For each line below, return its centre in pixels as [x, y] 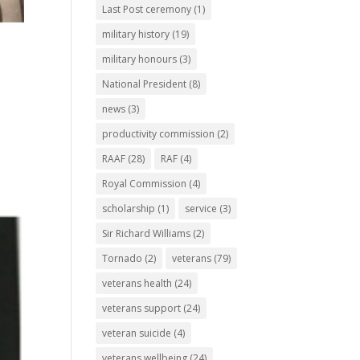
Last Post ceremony [147, 9]
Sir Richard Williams [147, 233]
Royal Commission [145, 183]
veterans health [137, 283]
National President [145, 84]
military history [136, 34]
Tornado [123, 258]
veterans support [142, 308]
